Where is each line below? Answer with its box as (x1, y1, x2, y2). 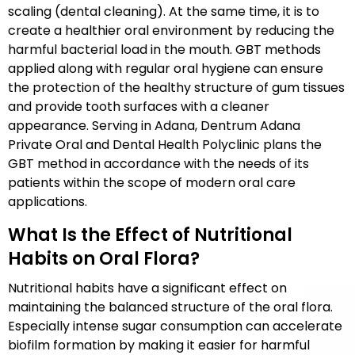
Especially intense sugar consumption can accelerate (8, 317, 342, 335)
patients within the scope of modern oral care (8, 174, 296, 192)
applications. (8, 193, 87, 211)
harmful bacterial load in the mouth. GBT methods (8, 40, 321, 59)
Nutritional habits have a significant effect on (8, 279, 287, 297)
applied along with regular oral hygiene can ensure (8, 59, 323, 78)
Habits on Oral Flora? (8, 246, 200, 271)
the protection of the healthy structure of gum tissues (8, 78, 345, 97)
